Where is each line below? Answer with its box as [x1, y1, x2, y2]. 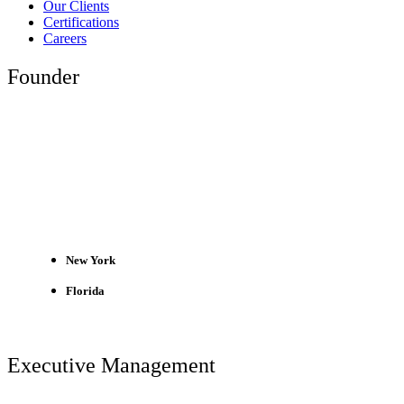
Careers [43, 31, 87, 47]
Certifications [43, 14, 119, 31]
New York [66, 254, 115, 268]
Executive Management [7, 353, 216, 378]
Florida [66, 285, 105, 298]
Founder [7, 64, 79, 88]
